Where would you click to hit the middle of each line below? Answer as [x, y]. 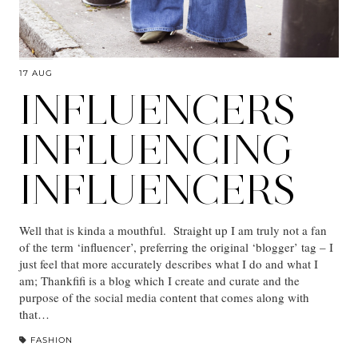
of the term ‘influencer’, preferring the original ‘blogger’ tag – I [176, 247]
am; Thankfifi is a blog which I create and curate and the [159, 281]
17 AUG [36, 74]
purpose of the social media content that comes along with [164, 298]
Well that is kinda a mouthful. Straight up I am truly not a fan [173, 231]
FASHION [52, 340]
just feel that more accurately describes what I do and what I [169, 264]
